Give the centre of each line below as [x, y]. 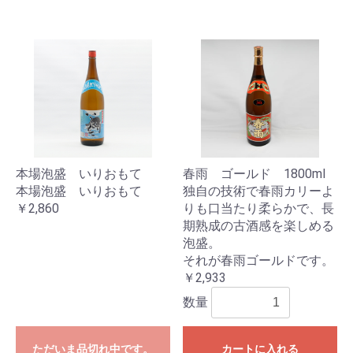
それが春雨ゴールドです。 [258, 260]
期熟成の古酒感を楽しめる [258, 226]
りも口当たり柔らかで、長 [258, 208]
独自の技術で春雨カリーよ [258, 191]
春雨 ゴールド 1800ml [254, 174]
